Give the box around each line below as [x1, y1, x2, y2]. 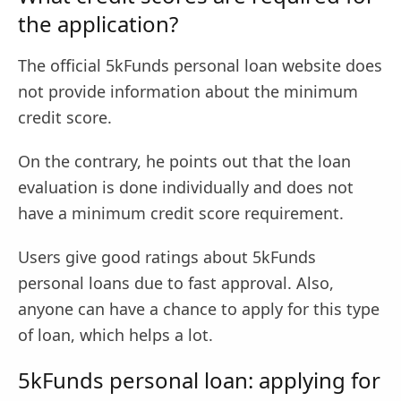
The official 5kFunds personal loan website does [18, 54, 382, 76]
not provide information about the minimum [18, 80, 358, 102]
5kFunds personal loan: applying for [18, 364, 380, 395]
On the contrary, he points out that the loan [18, 149, 351, 172]
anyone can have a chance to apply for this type [18, 297, 380, 320]
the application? [18, 8, 178, 38]
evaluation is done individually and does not [18, 175, 354, 198]
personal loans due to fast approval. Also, [18, 271, 334, 294]
